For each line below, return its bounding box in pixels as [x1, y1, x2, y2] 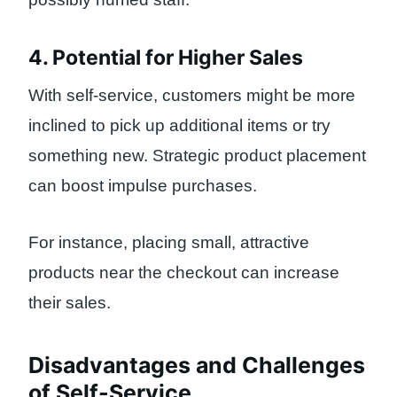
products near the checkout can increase [28, 263, 339, 283]
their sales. [28, 293, 111, 313]
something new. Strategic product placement [28, 145, 366, 165]
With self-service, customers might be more [28, 85, 355, 105]
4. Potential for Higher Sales [28, 45, 303, 71]
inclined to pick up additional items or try [28, 115, 331, 135]
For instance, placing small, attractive [28, 233, 309, 253]
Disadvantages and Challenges [28, 351, 365, 378]
